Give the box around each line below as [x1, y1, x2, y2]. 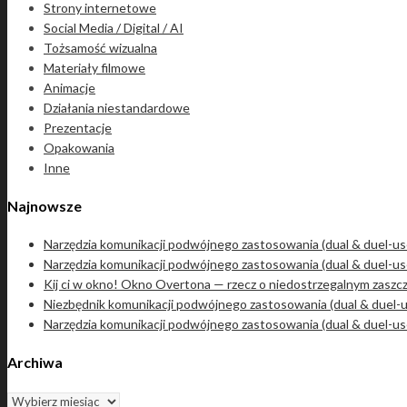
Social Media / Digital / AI [44, 19, 184, 35]
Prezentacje [44, 119, 112, 135]
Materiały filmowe [44, 59, 145, 75]
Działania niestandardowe [44, 99, 190, 115]
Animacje [44, 79, 95, 95]
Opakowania [44, 139, 114, 155]
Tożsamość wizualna [44, 39, 157, 55]
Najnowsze [7, 196, 82, 214]
